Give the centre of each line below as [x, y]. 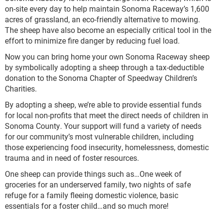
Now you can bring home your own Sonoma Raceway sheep [107, 56]
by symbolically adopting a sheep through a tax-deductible [104, 67]
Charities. [21, 88]
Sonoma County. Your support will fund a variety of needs [103, 126]
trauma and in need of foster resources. [72, 158]
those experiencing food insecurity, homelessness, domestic [107, 147]
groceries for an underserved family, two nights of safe [98, 184]
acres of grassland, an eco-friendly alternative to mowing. [102, 19]
